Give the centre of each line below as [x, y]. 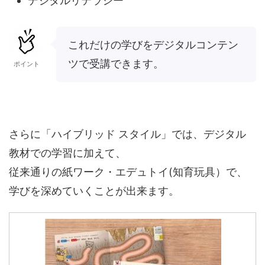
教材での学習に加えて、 [67, 153]
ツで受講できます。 [116, 64]
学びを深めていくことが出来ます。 [94, 191]
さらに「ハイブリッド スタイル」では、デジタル [127, 134]
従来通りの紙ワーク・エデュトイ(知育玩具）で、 [128, 172]
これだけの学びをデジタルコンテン [153, 45]
